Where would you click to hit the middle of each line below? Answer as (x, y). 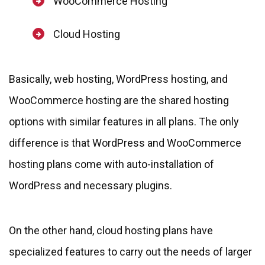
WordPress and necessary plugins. (91, 185)
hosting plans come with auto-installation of (112, 164)
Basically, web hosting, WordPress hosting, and (118, 79)
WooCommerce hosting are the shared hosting (119, 100)
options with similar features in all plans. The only (124, 121)
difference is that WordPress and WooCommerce (125, 143)
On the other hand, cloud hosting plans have (111, 230)
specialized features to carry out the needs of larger (130, 251)
